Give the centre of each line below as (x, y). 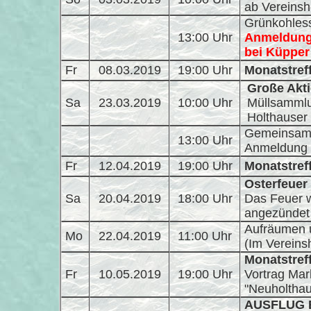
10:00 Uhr (205, 103)
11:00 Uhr (205, 236)
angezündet (277, 213)
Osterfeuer (276, 184)
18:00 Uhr (205, 199)
